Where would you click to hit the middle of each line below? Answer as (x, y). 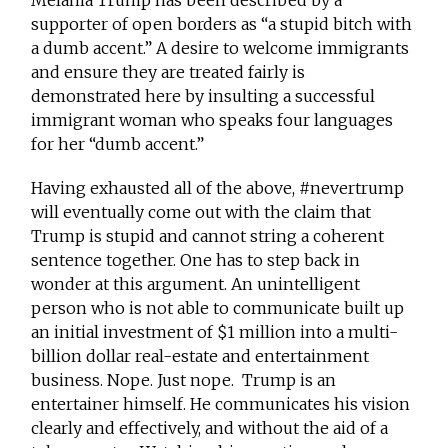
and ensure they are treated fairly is (168, 72)
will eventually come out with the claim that (201, 212)
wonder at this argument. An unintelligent (196, 284)
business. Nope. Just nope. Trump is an (184, 380)
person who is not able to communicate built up (218, 308)
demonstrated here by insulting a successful (203, 96)
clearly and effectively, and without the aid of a (210, 428)
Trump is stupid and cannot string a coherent (208, 236)
